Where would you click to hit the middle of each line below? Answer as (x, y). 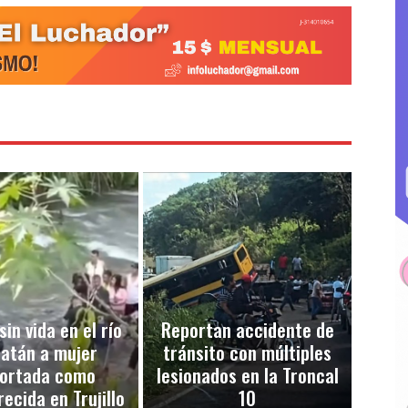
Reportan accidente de (247, 329)
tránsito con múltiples (248, 352)
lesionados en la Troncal (247, 374)
